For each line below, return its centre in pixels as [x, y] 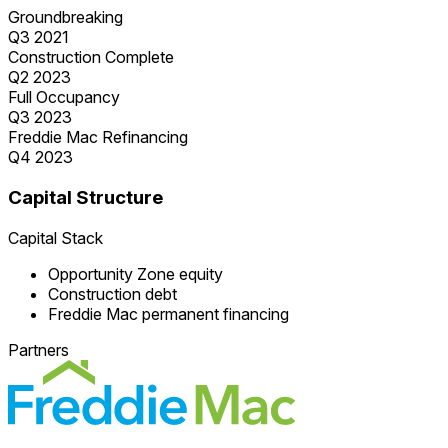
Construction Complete [91, 57]
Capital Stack [55, 237]
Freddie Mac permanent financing [168, 313]
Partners [38, 349]
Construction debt [112, 293]
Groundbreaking [65, 17]
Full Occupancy [64, 97]
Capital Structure [85, 198]
